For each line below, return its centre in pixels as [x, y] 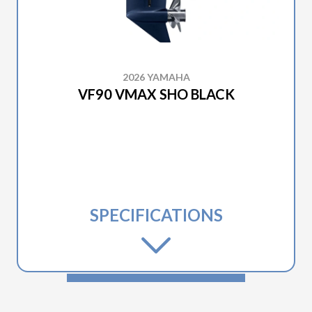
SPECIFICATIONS [156, 215]
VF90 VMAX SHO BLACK [156, 94]
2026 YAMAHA [156, 77]
